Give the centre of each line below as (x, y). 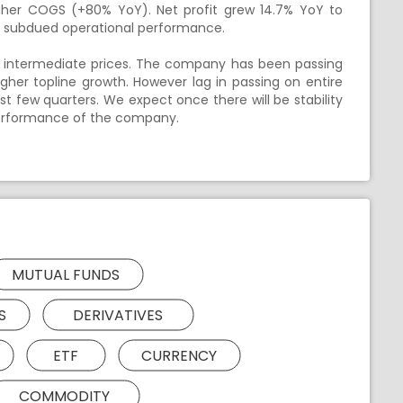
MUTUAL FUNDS (66, 274)
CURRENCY (179, 355)
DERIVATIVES (118, 315)
